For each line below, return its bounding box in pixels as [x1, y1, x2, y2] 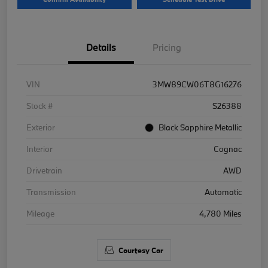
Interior [26, 144, 53, 155]
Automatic [205, 187, 242, 198]
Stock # [26, 100, 53, 112]
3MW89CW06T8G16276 [153, 79, 242, 90]
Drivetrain [26, 165, 62, 176]
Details [86, 41, 116, 54]
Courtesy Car [118, 245, 163, 255]
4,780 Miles [199, 208, 242, 220]
